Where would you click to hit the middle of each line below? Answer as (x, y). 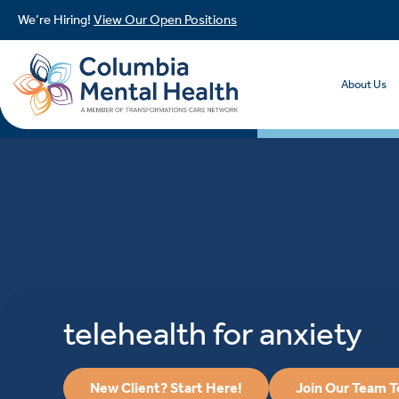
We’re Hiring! (56, 20)
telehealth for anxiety (213, 334)
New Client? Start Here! (167, 388)
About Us (364, 84)
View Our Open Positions (165, 20)
